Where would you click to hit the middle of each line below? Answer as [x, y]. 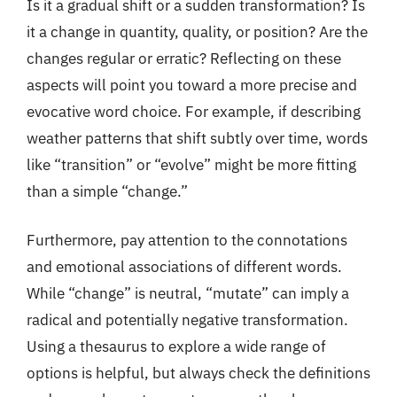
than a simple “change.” [107, 191]
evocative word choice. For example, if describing [194, 111]
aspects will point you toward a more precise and [192, 85]
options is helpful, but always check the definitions [198, 373]
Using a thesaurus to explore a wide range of [176, 346]
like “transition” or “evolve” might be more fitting [191, 164]
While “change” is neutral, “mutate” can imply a [188, 293]
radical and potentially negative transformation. [187, 320]
